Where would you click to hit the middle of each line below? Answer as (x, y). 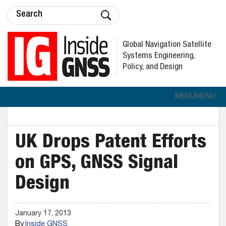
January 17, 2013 (43, 214)
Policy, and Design (153, 67)
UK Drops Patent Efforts (111, 143)
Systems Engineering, (159, 56)
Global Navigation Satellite (167, 45)
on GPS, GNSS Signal (97, 164)
